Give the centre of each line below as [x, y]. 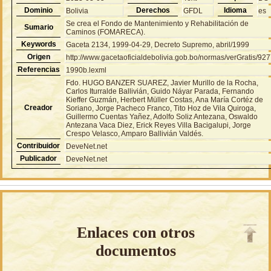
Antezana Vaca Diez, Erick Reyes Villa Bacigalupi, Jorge [159, 125]
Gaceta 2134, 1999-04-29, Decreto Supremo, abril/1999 [158, 44]
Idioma [236, 10]
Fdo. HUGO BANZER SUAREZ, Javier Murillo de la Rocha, [162, 83]
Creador [39, 107]
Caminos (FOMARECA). [106, 32]
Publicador [39, 158]
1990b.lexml [87, 70]
